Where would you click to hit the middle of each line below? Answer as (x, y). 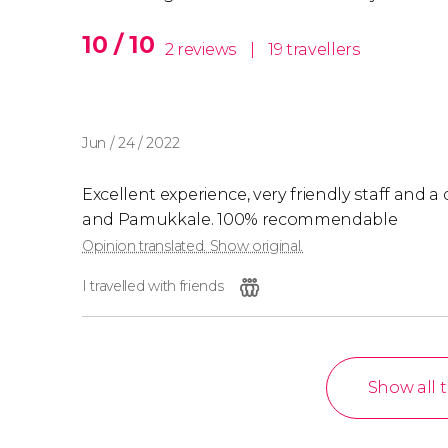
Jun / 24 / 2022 (131, 143)
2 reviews (202, 49)
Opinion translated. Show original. (193, 246)
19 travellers (313, 49)
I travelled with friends (153, 286)
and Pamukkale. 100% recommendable (240, 219)
